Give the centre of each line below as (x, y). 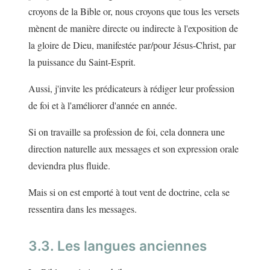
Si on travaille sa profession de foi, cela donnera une (127, 132)
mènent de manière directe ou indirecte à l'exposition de (133, 28)
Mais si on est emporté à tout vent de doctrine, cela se (129, 192)
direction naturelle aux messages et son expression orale (133, 149)
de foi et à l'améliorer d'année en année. (103, 105)
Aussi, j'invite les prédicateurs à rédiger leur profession (131, 89)
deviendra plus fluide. (69, 166)
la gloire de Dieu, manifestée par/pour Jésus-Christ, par (132, 45)
